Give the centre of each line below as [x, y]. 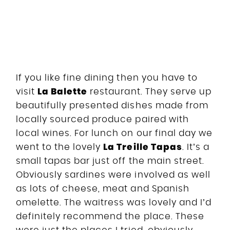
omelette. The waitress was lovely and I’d [114, 202]
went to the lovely [60, 147]
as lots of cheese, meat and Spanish [103, 188]
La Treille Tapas [143, 147]
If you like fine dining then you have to [107, 78]
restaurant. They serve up [149, 91]
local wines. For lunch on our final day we [114, 133]
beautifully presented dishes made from [112, 105]
